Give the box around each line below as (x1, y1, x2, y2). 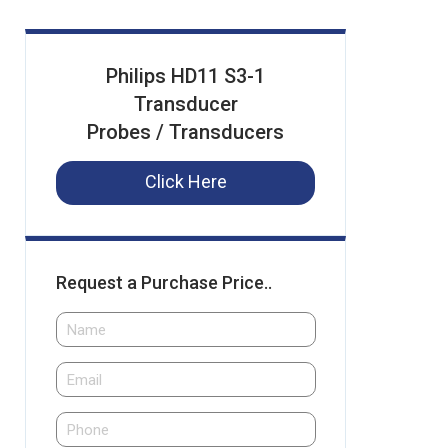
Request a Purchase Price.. (56, 272, 272, 293)
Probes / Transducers (87, 120, 284, 144)
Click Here (144, 171, 227, 192)
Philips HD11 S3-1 (106, 64, 265, 88)
